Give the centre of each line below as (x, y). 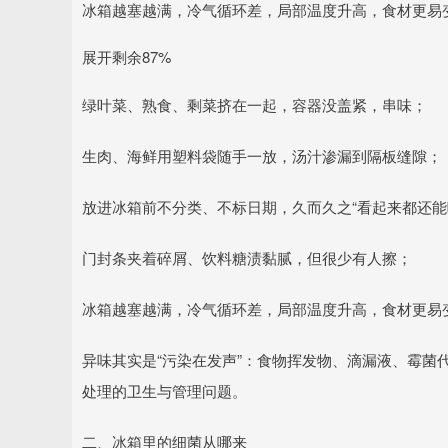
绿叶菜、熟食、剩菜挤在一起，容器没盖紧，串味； (254, 104)
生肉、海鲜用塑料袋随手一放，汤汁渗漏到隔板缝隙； (262, 155)
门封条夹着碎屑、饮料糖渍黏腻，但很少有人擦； (247, 257)
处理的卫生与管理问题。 (164, 390)
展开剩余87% (126, 56)
